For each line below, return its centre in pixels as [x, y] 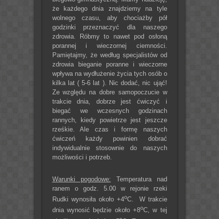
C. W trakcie [147, 199]
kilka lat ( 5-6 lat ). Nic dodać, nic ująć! [109, 83]
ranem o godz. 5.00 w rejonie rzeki [109, 188]
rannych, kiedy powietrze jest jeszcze [109, 120]
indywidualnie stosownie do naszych [109, 148]
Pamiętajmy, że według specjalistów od [109, 55]
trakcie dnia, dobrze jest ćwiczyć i [109, 101]
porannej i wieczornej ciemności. [109, 45]
